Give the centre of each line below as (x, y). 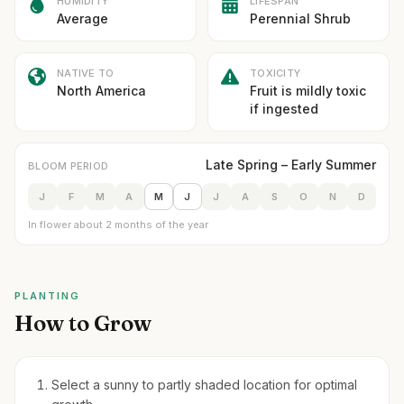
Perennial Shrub (300, 18)
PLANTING (47, 296)
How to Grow (83, 323)
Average (83, 18)
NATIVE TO (86, 73)
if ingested (284, 109)
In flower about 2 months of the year (118, 225)
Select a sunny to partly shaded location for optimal (204, 385)
